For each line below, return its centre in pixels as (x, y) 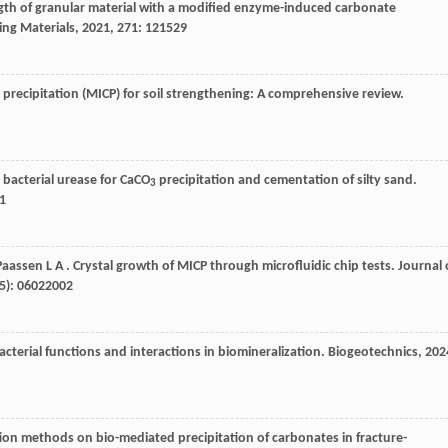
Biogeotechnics (373, 352)
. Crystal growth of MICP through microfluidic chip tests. (232, 266)
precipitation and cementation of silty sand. (286, 180)
